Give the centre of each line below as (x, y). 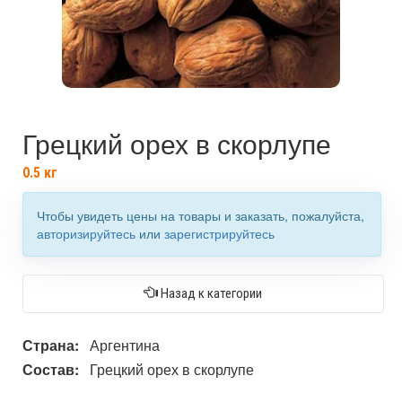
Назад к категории (210, 293)
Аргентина (125, 345)
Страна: (51, 345)
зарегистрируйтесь (219, 233)
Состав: (51, 369)
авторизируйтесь (86, 233)
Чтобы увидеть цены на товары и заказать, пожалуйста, (201, 215)
